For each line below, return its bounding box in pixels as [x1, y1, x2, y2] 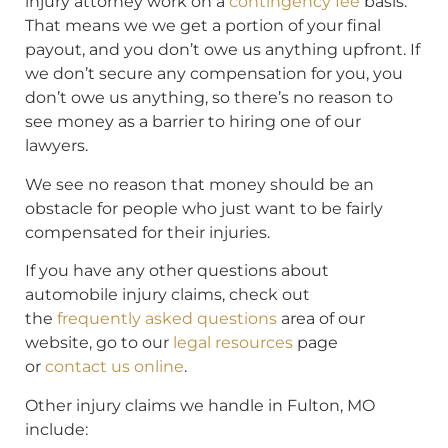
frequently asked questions [57, 309, 277, 329]
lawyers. [25, 136, 88, 156]
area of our [277, 309, 365, 329]
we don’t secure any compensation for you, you [25, 64, 403, 84]
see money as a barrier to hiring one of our [25, 112, 361, 132]
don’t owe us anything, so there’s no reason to [25, 88, 393, 108]
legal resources [173, 333, 293, 353]
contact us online [45, 357, 184, 377]
